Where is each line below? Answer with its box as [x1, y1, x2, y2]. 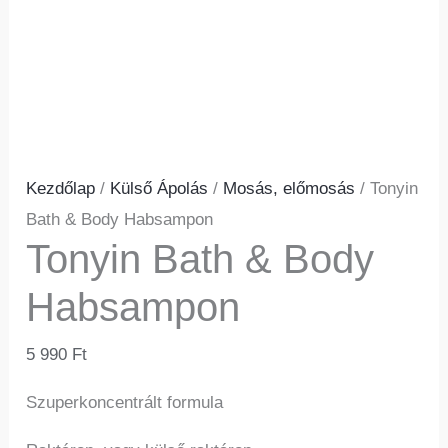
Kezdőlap [26, 179, 96, 199]
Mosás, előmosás [223, 179, 356, 199]
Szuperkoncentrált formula [26, 393, 224, 413]
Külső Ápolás [110, 179, 209, 199]
